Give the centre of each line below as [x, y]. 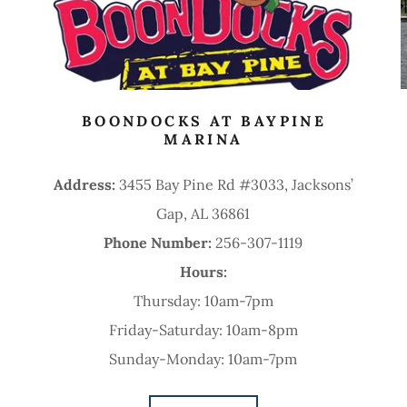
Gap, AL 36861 [203, 214]
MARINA [203, 139]
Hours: [203, 272]
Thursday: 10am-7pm [203, 301]
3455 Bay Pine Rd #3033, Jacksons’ [236, 185]
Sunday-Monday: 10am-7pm [203, 359]
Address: [86, 185]
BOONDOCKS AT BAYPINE [204, 121]
